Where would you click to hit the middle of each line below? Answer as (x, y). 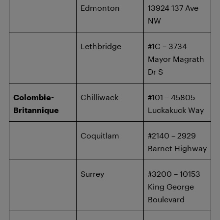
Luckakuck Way (176, 110)
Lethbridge (101, 46)
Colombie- (34, 97)
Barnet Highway (177, 148)
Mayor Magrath (176, 59)
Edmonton (100, 8)
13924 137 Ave (173, 8)
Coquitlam (100, 135)
